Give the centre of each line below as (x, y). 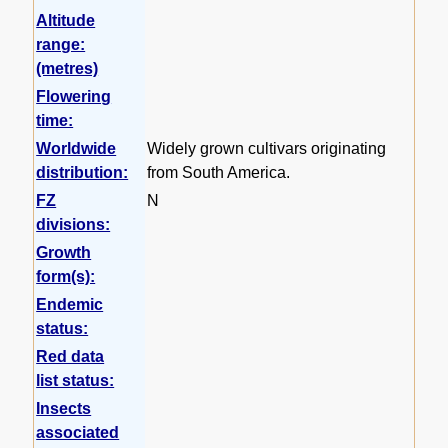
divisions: (73, 225)
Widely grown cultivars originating (267, 149)
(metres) (67, 69)
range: (61, 45)
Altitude (66, 21)
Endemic (70, 305)
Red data (70, 357)
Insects (64, 409)
